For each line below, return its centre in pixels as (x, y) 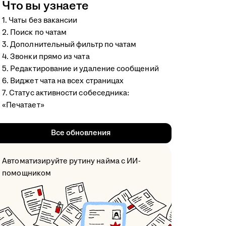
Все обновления (81, 133)
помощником (27, 173)
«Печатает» (23, 105)
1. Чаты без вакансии (40, 20)
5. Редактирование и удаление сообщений (80, 69)
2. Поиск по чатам (35, 32)
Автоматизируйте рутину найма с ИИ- (71, 161)
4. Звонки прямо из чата (46, 56)
